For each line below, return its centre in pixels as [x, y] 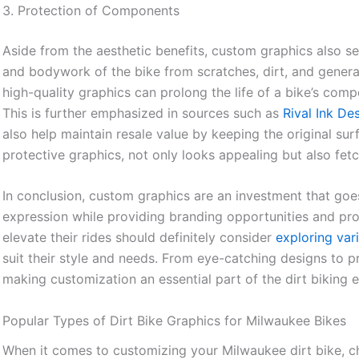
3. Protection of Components [91, 10]
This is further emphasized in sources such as [143, 113]
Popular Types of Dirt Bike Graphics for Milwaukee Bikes [175, 320]
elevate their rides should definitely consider [139, 238]
